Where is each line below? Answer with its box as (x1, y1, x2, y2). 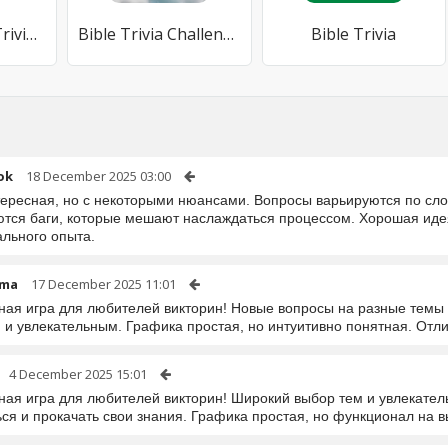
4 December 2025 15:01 (9, 365, 147, 383)
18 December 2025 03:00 (26, 167, 171, 185)
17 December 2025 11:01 (31, 275, 176, 293)
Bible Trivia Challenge (222, 23, 234, 45)
